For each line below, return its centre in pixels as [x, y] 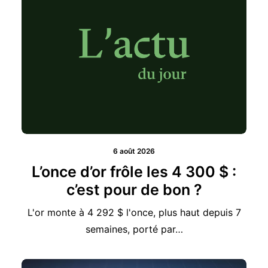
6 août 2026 [134, 132]
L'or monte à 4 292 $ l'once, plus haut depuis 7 [134, 194]
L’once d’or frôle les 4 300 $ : [134, 153]
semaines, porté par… [134, 210]
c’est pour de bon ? [134, 171]
